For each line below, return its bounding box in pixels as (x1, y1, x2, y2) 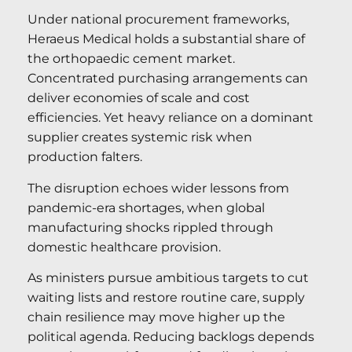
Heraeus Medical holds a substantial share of (27, 31, 305, 47)
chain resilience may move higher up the (27, 310, 285, 325)
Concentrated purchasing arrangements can (27, 71, 308, 86)
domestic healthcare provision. (27, 239, 221, 255)
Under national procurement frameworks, (27, 12, 289, 27)
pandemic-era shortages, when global (27, 200, 265, 215)
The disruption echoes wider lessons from (27, 180, 289, 196)
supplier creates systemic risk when (27, 130, 252, 145)
